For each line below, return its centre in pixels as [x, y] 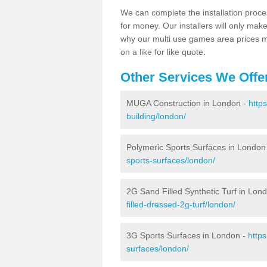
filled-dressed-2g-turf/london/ [181, 204]
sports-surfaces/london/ [171, 160]
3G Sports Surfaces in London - [187, 235]
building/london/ [156, 116]
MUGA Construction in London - [187, 103]
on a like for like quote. [164, 52]
